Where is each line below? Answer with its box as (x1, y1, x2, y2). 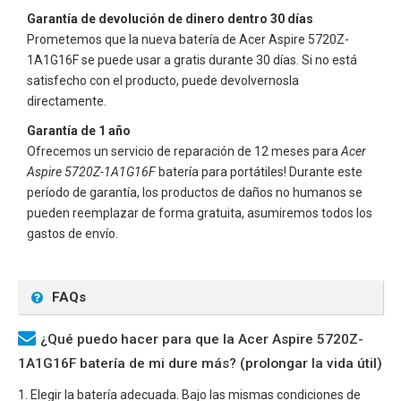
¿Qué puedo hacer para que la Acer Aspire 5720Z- (40, 330, 363, 347)
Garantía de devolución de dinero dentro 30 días (27, 11, 313, 26)
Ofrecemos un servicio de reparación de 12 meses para (27, 143, 341, 158)
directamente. (27, 93, 107, 108)
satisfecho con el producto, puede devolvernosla (27, 73, 299, 88)
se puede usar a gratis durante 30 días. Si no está (79, 52, 357, 67)
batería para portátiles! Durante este (156, 164, 363, 179)
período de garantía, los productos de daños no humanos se (27, 184, 363, 200)
